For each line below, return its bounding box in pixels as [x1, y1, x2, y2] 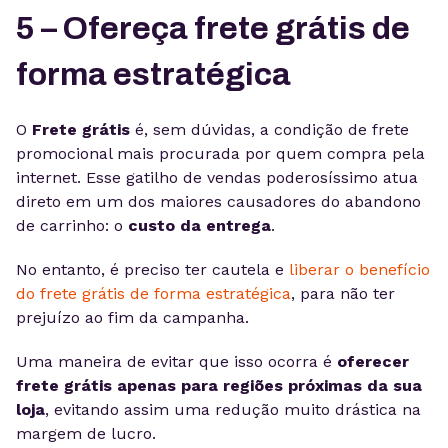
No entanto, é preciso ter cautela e [16, 260, 284, 279]
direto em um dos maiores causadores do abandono [16, 192, 421, 211]
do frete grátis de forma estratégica [16, 284, 291, 303]
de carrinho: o [16, 216, 128, 235]
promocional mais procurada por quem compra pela [16, 144, 425, 163]
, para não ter [291, 284, 395, 303]
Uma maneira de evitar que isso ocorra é [16, 352, 332, 371]
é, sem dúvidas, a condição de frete [135, 120, 409, 139]
